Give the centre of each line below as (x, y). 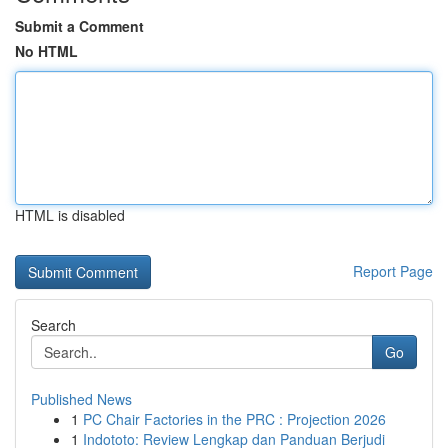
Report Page (393, 271)
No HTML (46, 51)
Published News (81, 399)
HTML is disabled (70, 215)
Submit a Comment (79, 26)
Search (53, 325)
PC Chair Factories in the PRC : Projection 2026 (234, 419)
